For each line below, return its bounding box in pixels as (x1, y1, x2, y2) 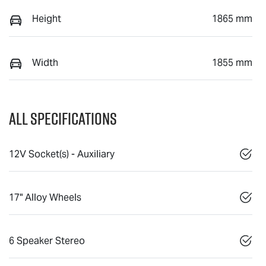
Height (32, 12, 61, 26)
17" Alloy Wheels (9, 191, 81, 204)
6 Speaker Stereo (9, 234, 85, 247)
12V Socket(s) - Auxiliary (9, 147, 115, 160)
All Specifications (9, 106, 117, 130)
